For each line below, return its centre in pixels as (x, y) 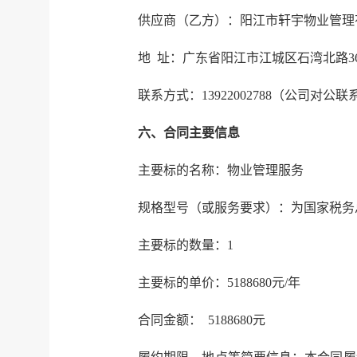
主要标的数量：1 (186, 245)
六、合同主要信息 (189, 132)
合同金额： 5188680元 (202, 320)
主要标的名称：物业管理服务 (221, 170)
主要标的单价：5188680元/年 (219, 282)
